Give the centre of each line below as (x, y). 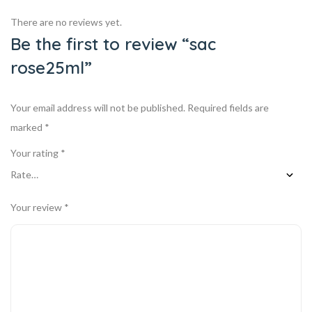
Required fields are (228, 107)
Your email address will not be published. (98, 107)
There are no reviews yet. (66, 22)
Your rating (36, 153)
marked (28, 127)
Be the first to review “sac (113, 44)
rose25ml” (51, 67)
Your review (37, 207)
